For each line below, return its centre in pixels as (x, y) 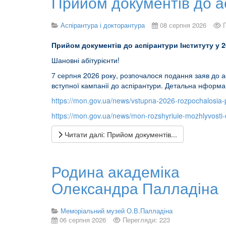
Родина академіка (116, 171)
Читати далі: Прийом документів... (120, 134)
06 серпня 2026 (83, 220)
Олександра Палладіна (135, 188)
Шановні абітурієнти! (86, 60)
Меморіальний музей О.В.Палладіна (117, 211)
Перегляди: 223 (146, 220)
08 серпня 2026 (183, 25)
